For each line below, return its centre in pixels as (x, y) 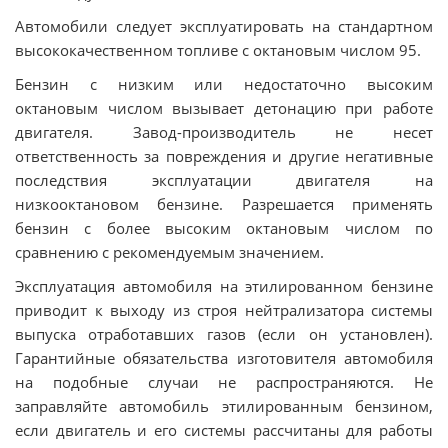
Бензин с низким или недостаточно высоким (224, 84)
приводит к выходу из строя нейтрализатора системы (224, 310)
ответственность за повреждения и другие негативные (224, 156)
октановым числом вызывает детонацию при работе (224, 108)
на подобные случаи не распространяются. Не (224, 382)
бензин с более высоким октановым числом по (224, 228)
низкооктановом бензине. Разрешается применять (224, 204)
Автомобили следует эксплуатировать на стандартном (224, 26)
